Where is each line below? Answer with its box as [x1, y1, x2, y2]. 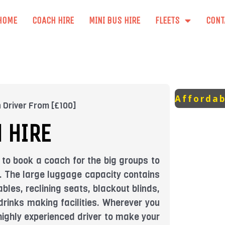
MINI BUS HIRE [88, 15, 140, 26]
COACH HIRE [32, 15, 74, 26]
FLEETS [155, 15, 180, 26]
